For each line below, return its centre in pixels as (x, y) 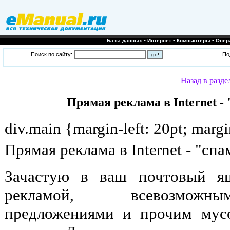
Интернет (159, 40)
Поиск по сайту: (52, 54)
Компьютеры (194, 40)
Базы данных (124, 40)
